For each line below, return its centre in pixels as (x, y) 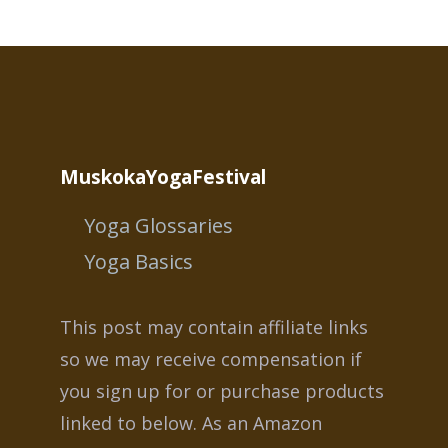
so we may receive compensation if (211, 358)
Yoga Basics (138, 262)
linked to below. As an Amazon (191, 422)
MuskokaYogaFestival (163, 177)
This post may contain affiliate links (214, 326)
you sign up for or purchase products (222, 390)
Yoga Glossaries (158, 226)
